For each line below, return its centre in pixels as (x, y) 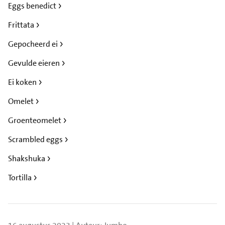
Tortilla (21, 177)
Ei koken (23, 82)
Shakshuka (27, 158)
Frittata (22, 25)
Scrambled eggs (36, 139)
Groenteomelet (35, 120)
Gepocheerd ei (34, 44)
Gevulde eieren (35, 63)
